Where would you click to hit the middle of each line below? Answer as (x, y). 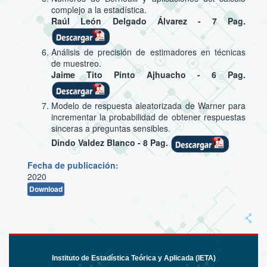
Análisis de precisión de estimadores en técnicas (148, 52)
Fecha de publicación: (73, 165)
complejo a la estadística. (99, 9)
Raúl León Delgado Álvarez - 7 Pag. (148, 21)
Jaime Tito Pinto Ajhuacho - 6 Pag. (148, 74)
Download (46, 189)
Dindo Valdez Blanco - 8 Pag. (111, 143)
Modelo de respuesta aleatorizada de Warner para (148, 105)
